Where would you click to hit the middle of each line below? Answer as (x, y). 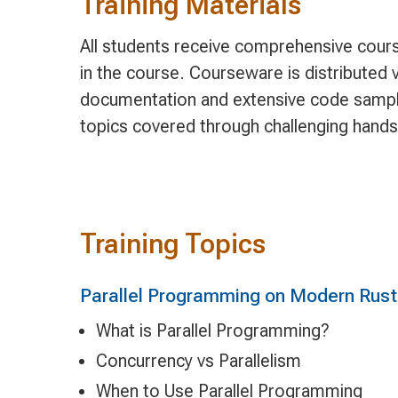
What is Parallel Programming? (212, 331)
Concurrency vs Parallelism (198, 361)
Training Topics (172, 244)
